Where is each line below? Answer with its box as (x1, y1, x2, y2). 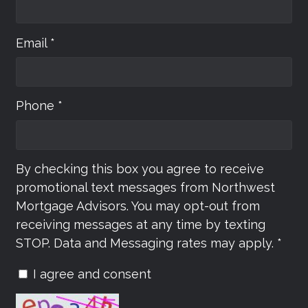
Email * (16, 35, 55, 50)
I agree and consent (33, 267, 151, 281)
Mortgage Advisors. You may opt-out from (16, 199, 260, 213)
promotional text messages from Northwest (16, 180, 275, 195)
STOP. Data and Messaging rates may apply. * (16, 236, 282, 250)
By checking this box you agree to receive (16, 162, 264, 176)
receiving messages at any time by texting (16, 217, 265, 232)
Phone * (16, 98, 63, 113)
